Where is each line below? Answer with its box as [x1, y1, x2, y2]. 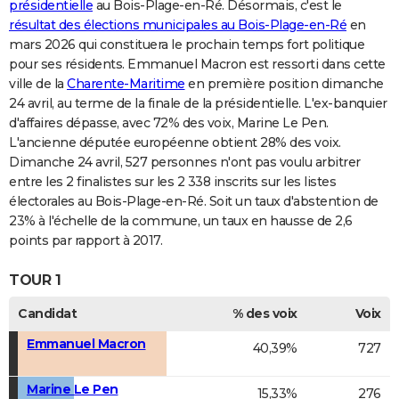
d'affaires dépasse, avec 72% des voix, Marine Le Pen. [9, 115, 329, 132]
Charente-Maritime [67, 76, 185, 93]
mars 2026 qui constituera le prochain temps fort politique [9, 37, 364, 53]
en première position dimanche [184, 76, 384, 93]
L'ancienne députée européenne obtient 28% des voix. [9, 134, 341, 151]
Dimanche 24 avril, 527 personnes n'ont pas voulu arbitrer [9, 154, 361, 171]
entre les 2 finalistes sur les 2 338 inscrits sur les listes [9, 174, 336, 191]
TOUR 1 [9, 271, 61, 289]
